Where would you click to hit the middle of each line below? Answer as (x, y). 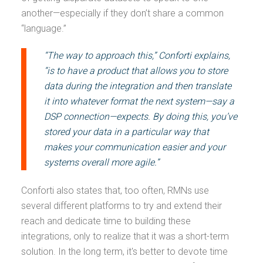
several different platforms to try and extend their (122, 206)
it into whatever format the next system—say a (139, 101)
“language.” (46, 28)
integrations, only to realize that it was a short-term (125, 236)
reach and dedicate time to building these (106, 221)
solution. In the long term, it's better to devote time (124, 252)
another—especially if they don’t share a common (122, 13)
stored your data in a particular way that (127, 132)
